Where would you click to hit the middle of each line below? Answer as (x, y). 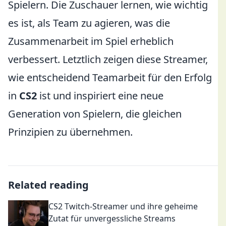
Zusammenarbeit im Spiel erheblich (91, 41)
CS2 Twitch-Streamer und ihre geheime (123, 206)
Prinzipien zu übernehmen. (70, 132)
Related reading (48, 185)
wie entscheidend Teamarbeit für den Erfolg (110, 77)
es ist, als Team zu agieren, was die (89, 23)
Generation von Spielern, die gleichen (95, 114)
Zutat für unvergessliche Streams (112, 218)
